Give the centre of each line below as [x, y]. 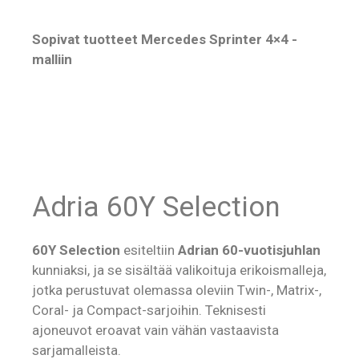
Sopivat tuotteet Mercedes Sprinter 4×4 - [165, 39]
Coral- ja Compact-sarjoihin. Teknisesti [149, 310]
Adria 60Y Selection [156, 207]
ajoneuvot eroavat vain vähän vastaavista [155, 330]
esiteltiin [149, 250]
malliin [52, 59]
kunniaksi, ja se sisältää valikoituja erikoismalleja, [179, 270]
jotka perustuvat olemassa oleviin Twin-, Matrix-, [177, 290]
